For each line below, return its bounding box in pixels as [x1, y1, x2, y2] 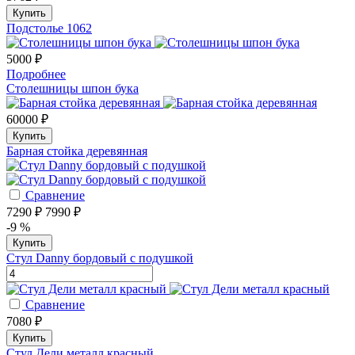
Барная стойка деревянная [6, 143, 147, 158]
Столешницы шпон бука [6, 81, 139, 95]
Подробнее [6, 67, 66, 81]
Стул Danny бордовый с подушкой [6, 250, 193, 265]
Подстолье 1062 [6, 21, 92, 35]
